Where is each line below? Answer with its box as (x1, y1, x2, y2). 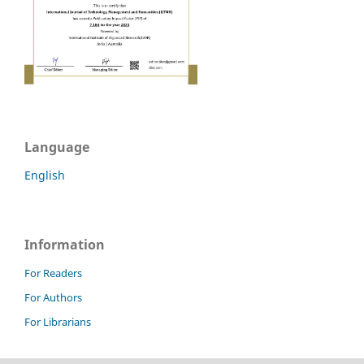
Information (24, 236, 105, 254)
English (24, 167, 65, 184)
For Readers (24, 266, 82, 280)
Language (24, 138, 89, 157)
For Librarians (24, 314, 91, 329)
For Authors (24, 289, 82, 305)
